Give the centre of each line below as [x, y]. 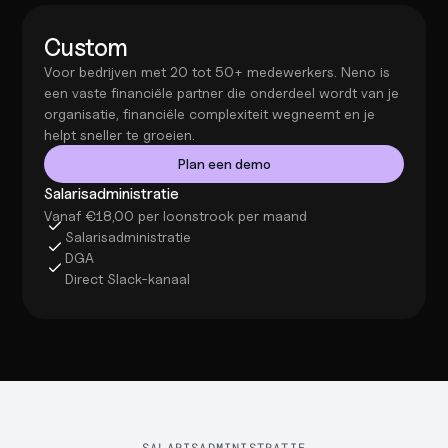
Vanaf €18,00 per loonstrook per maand [175, 215]
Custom [86, 47]
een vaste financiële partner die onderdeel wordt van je [221, 92]
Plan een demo [224, 163]
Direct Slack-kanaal [127, 278]
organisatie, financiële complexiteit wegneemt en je [209, 113]
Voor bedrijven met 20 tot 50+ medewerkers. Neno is [217, 71]
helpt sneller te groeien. [119, 134]
